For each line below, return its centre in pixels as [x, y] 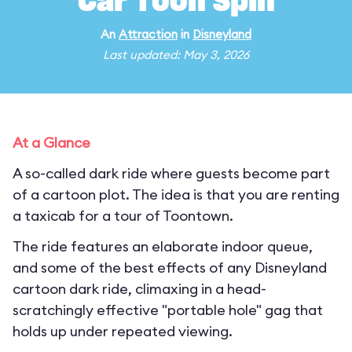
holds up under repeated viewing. [123, 331]
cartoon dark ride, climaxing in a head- [139, 289]
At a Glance [51, 143]
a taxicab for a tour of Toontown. [123, 216]
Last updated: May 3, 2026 [176, 55]
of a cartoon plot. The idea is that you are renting [176, 194]
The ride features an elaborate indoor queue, [163, 246]
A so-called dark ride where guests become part [171, 173]
